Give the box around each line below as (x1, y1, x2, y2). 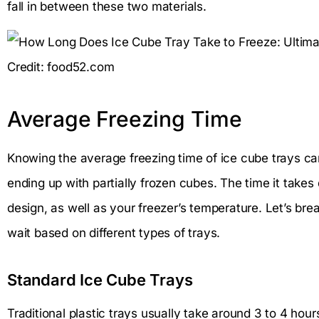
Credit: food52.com (7, 59, 115, 74)
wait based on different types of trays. (7, 225, 221, 240)
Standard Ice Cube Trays (7, 270, 193, 289)
